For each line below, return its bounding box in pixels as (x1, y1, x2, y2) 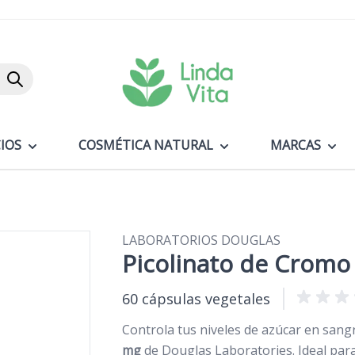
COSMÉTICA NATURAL (78, 136, 213, 154)
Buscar (14, 69, 55, 87)
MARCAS (269, 136, 321, 154)
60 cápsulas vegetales (122, 288, 270, 308)
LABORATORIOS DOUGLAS (122, 231, 281, 249)
